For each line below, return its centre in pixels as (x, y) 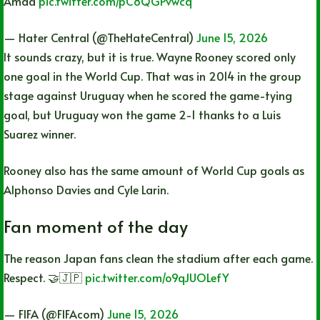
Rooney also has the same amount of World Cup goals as (154, 170)
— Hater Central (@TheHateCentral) (100, 37)
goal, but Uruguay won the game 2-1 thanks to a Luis (142, 114)
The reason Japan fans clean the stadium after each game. (158, 257)
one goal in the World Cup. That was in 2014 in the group (152, 75)
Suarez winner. (40, 133)
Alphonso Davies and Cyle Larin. (86, 189)
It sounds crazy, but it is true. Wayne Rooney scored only (150, 56)
